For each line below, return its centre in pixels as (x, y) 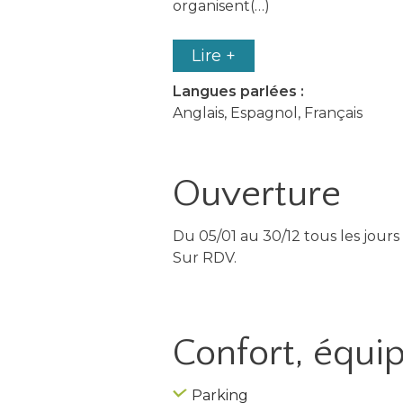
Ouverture (257, 193)
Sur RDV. (205, 257)
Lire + (214, 55)
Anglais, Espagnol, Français (268, 112)
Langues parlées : (238, 91)
